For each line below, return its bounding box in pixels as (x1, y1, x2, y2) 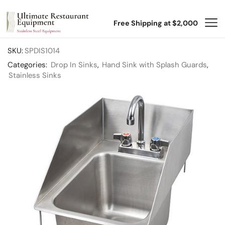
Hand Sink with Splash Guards (102, 60, 207, 70)
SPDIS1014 (25, 46, 60, 56)
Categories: (8, 60, 49, 70)
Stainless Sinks (9, 70, 61, 80)
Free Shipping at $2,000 (113, 18, 198, 28)
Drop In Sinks (51, 60, 97, 70)
